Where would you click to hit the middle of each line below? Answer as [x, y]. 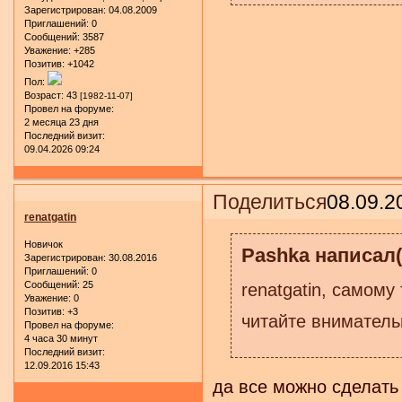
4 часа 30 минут [61, 338]
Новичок [44, 244]
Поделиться [270, 201]
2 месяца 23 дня [61, 122]
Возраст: [44, 95]
